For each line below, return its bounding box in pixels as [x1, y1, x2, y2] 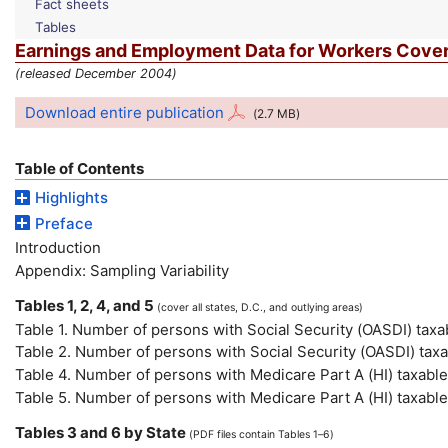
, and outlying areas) [263, 300, 363, 314]
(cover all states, [157, 300, 241, 314]
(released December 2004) [15, 66, 177, 82]
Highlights [35, 188, 108, 208]
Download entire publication [25, 102, 224, 122]
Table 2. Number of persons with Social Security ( [15, 342, 365, 362]
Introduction [15, 238, 101, 258]
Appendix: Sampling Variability [15, 260, 229, 280]
